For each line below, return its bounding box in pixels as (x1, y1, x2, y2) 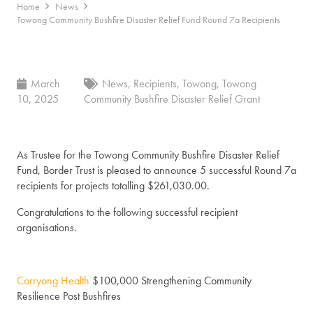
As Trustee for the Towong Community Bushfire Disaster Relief (17, 147, 279, 163)
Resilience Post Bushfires (17, 289, 121, 304)
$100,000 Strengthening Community (89, 273, 252, 289)
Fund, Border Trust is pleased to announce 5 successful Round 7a (17, 163, 296, 178)
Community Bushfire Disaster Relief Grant (83, 92, 260, 107)
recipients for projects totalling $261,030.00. (17, 178, 210, 194)
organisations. (17, 220, 77, 235)
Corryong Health (17, 273, 89, 289)
